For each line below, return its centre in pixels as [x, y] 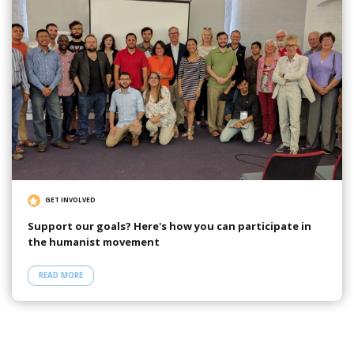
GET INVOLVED [71, 199]
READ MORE [60, 276]
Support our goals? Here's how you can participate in [169, 226]
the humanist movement [93, 242]
